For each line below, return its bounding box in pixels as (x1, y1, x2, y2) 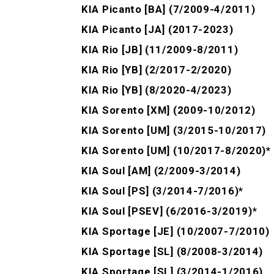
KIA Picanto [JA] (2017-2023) (81, 23, 234, 36)
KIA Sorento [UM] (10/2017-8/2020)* (81, 144, 271, 157)
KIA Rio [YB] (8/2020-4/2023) (81, 84, 232, 97)
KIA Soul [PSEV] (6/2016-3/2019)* (81, 205, 257, 218)
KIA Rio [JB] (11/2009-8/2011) (81, 43, 239, 56)
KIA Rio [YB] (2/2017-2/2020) (81, 64, 232, 76)
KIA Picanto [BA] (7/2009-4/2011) (81, 3, 256, 16)
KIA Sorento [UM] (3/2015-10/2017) (81, 124, 267, 137)
